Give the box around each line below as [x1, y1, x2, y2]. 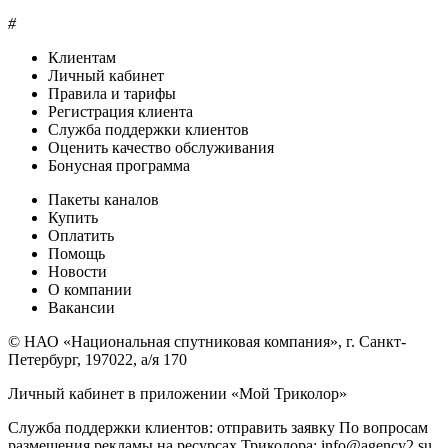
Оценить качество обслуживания [48, 139, 274, 157]
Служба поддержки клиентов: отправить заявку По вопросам [8, 419, 428, 437]
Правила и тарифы [48, 85, 176, 103]
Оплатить [48, 227, 114, 245]
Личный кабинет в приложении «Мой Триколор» [8, 385, 347, 403]
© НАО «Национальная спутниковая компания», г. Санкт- [8, 333, 406, 351]
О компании [48, 281, 132, 299]
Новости [48, 263, 107, 281]
